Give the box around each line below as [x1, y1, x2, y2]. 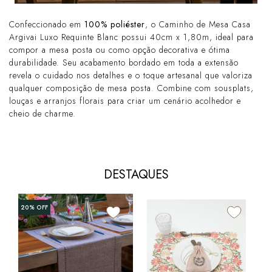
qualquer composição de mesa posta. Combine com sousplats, [9, 82, 254, 95]
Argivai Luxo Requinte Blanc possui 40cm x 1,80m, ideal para [9, 31, 254, 44]
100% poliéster [84, 18, 145, 31]
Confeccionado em [9, 18, 84, 31]
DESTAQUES [103, 166, 169, 184]
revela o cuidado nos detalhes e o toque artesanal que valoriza [9, 69, 253, 82]
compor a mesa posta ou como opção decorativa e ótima [9, 44, 230, 56]
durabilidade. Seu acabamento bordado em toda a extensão [9, 56, 239, 69]
